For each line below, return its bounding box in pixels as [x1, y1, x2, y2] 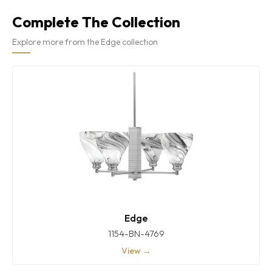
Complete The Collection [12, 13, 180, 32]
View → [121, 245, 151, 257]
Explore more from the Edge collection [12, 36, 158, 48]
